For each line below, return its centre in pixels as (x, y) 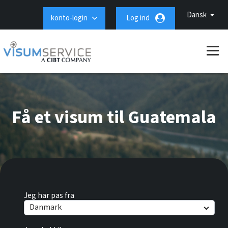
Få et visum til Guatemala (114, 117)
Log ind (138, 18)
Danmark (45, 207)
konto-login (69, 18)
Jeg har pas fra (49, 195)
